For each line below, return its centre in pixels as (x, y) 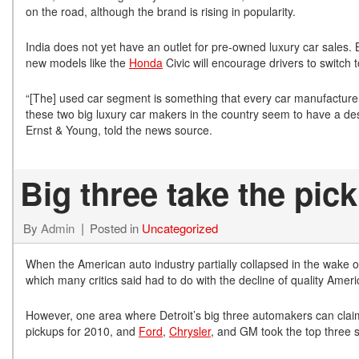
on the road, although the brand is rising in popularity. (161, 11)
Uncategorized (180, 228)
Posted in (116, 228)
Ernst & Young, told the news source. (119, 130)
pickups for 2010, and (82, 331)
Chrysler (190, 331)
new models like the (77, 63)
